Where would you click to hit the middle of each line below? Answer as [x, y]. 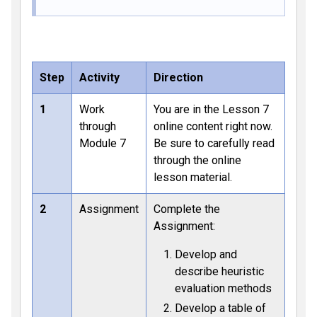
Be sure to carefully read [214, 143]
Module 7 [103, 143]
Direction [178, 77]
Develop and [206, 254]
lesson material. [193, 177]
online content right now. [213, 126]
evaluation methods [223, 288]
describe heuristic [219, 271]
